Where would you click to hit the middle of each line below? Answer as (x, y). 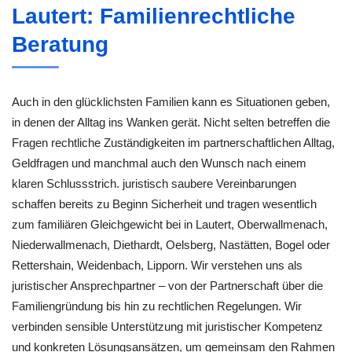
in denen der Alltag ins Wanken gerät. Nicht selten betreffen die (171, 122)
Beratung (60, 44)
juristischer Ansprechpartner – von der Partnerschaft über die (167, 285)
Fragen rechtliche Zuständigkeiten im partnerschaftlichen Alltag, (173, 142)
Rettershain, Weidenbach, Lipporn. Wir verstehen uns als (157, 265)
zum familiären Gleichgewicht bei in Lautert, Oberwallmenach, (170, 224)
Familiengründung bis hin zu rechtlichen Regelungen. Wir (157, 306)
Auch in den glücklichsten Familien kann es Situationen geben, (171, 101)
